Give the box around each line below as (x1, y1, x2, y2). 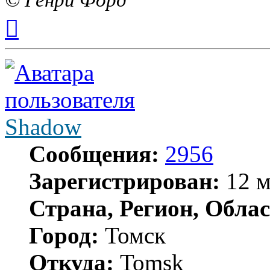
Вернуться (18, 10, 61, 21)
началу (18, 32, 46, 43)
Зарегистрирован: (29, 168, 220, 194)
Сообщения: (29, 140, 159, 167)
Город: (29, 222, 99, 248)
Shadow (5, 113, 81, 140)
